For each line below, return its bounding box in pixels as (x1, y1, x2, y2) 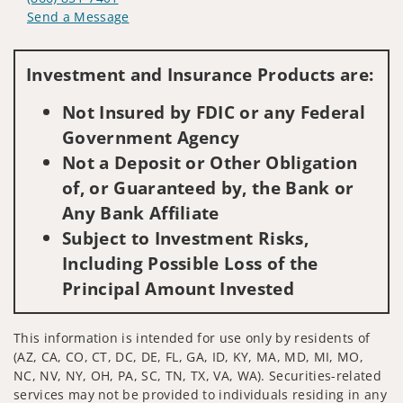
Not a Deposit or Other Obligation (62, 149, 358, 175)
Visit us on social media (26, 34, 175, 52)
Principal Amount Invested (62, 275, 295, 300)
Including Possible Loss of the (62, 250, 318, 275)
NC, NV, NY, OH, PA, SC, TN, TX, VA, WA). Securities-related (13, 366, 381, 384)
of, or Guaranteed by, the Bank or (62, 175, 354, 200)
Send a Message (27, 7, 130, 25)
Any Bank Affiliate (62, 200, 219, 225)
